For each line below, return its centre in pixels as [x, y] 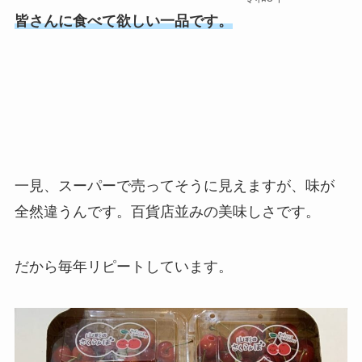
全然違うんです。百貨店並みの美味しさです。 [167, 211]
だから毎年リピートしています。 [123, 266]
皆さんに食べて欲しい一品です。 [123, 21]
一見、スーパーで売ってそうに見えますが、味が [174, 185]
